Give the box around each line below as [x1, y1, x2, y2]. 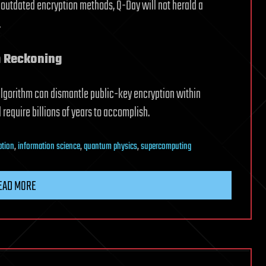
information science [18, 138, 80, 154]
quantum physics [84, 138, 137, 154]
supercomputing [141, 138, 191, 154]
